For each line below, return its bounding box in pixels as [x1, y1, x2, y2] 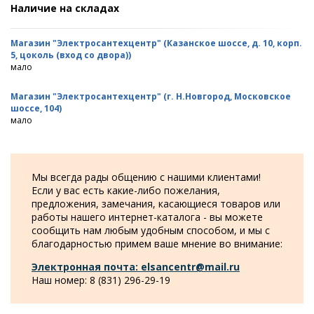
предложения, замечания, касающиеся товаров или [32, 196, 280, 210]
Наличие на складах [11, 1, 119, 15]
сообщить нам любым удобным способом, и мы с [32, 223, 270, 237]
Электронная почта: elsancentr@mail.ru [32, 259, 240, 273]
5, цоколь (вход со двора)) [11, 48, 131, 61]
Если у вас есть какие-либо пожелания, [32, 183, 220, 197]
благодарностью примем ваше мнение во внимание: [32, 236, 282, 250]
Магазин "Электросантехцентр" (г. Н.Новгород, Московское [11, 90, 291, 102]
